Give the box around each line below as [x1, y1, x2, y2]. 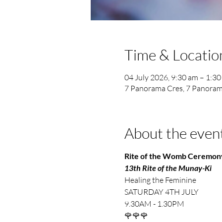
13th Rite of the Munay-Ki [124, 163, 212, 172]
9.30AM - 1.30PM [124, 198, 184, 209]
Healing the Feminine [124, 174, 196, 185]
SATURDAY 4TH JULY [124, 186, 199, 197]
